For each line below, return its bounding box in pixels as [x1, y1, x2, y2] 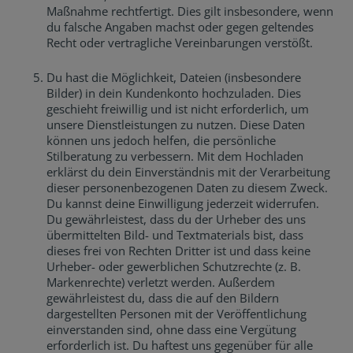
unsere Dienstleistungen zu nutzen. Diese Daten [46, 117, 306, 132]
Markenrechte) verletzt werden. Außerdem [46, 274, 276, 290]
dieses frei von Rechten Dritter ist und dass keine [46, 243, 311, 258]
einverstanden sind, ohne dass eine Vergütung [46, 321, 297, 337]
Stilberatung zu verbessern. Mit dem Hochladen [46, 148, 304, 164]
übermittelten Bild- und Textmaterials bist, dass [46, 227, 304, 243]
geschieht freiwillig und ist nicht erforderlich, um [46, 101, 310, 117]
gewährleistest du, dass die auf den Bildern [46, 290, 280, 306]
